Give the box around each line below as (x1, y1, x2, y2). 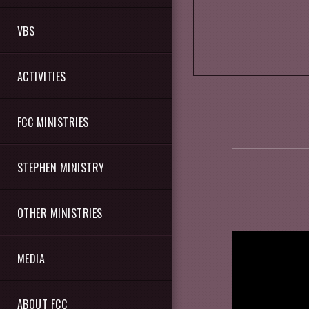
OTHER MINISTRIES (17, 205, 103, 221)
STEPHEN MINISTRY (17, 159, 105, 176)
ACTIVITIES (17, 68, 66, 85)
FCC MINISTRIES (17, 114, 89, 130)
